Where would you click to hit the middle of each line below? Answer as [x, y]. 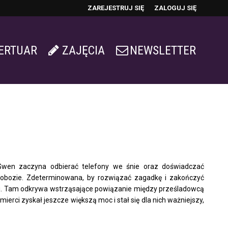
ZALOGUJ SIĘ [175, 8]
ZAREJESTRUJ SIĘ [116, 8]
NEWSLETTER [163, 50]
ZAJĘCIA [83, 50]
